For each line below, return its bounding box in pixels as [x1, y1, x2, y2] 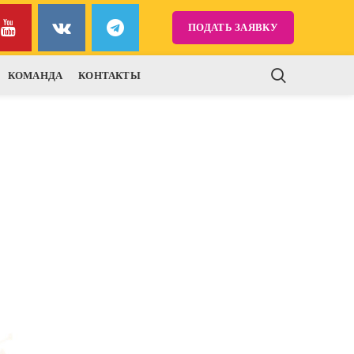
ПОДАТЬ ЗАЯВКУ [188, 21, 278, 33]
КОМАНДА [7, 69, 63, 81]
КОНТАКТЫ [78, 69, 141, 81]
